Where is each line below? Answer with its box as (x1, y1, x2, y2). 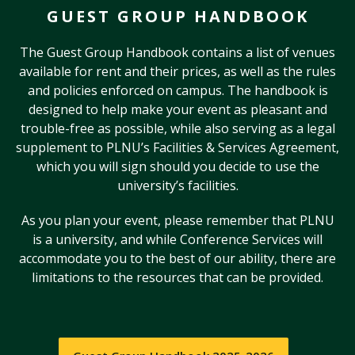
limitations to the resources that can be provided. (32, 268, 323, 286)
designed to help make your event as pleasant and (28, 100, 327, 118)
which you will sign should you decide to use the (36, 157, 319, 175)
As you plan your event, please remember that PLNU (21, 211, 334, 229)
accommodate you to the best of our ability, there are (19, 249, 336, 267)
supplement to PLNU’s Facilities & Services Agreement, (16, 138, 339, 156)
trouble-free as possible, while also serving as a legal (20, 119, 335, 137)
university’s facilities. (116, 176, 239, 194)
